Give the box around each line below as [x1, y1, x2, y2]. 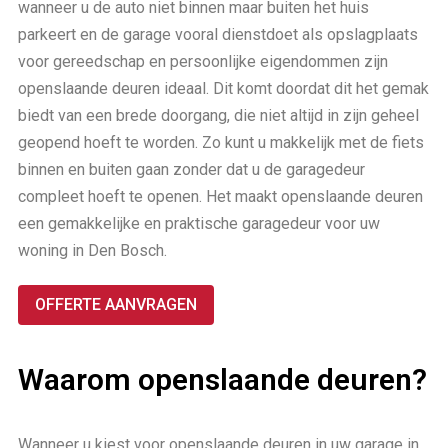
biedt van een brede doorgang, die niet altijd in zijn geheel [18, 105, 419, 125]
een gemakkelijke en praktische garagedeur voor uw [18, 213, 380, 233]
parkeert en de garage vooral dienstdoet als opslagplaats [18, 24, 418, 44]
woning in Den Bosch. [18, 240, 167, 260]
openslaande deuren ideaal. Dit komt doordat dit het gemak [18, 78, 429, 98]
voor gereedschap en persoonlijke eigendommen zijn [18, 51, 388, 71]
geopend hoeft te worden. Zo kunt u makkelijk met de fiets [18, 132, 424, 152]
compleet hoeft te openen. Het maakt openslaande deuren [18, 186, 423, 206]
